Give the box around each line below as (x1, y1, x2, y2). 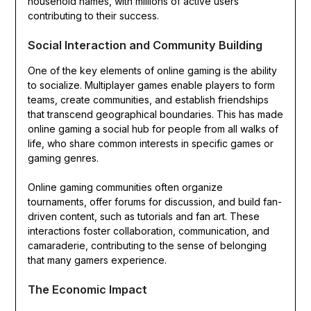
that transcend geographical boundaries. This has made (27, 108, 283, 121)
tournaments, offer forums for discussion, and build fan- (27, 196, 282, 208)
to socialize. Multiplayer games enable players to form (27, 79, 275, 92)
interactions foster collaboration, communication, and (27, 225, 269, 237)
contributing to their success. (27, 10, 159, 22)
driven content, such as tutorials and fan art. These (27, 210, 260, 223)
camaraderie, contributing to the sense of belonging (27, 239, 267, 252)
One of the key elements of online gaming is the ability (27, 65, 277, 77)
